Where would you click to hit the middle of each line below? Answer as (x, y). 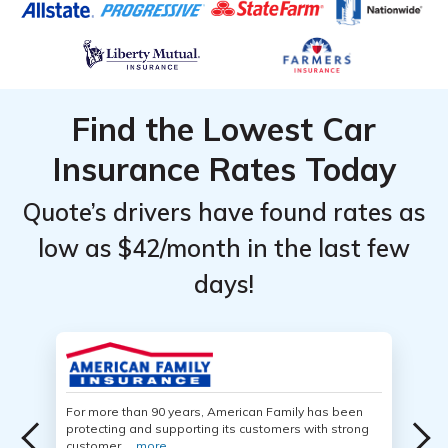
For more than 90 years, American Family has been (214, 411)
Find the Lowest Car (224, 129)
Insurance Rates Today (224, 169)
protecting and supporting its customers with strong (217, 428)
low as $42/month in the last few (224, 248)
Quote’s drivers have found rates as (224, 212)
